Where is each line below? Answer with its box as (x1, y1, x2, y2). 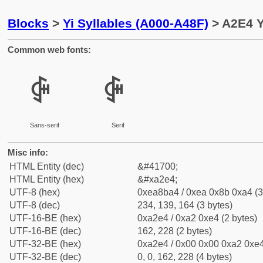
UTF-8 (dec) (9, 200, 60, 210)
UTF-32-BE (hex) (9, 239, 81, 249)
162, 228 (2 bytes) (137, 226, 212, 236)
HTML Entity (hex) (9, 174, 84, 184)
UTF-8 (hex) (9, 187, 60, 197)
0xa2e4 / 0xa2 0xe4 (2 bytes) (137, 213, 257, 223)
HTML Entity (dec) (9, 161, 84, 171)
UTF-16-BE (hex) (9, 213, 81, 223)
